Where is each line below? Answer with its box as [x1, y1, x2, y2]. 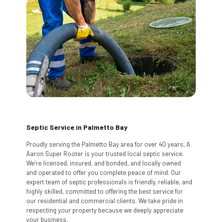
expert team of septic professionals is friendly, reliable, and [26, 177, 192, 186]
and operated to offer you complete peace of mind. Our [26, 168, 181, 176]
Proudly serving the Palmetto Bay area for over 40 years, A [26, 140, 190, 148]
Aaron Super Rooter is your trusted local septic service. [26, 149, 184, 158]
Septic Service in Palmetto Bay [26, 122, 127, 131]
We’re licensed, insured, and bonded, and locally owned [26, 159, 181, 167]
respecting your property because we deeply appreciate [26, 206, 183, 214]
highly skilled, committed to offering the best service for [26, 187, 183, 195]
